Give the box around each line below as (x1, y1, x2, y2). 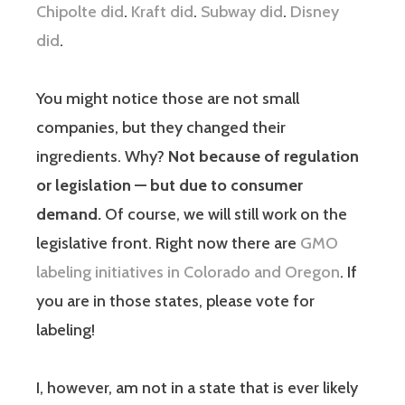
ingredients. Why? (36, 146, 168, 166)
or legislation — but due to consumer (36, 174, 303, 195)
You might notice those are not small (36, 88, 299, 108)
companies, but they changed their (36, 117, 286, 137)
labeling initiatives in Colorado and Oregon (36, 261, 340, 282)
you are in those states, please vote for (36, 290, 315, 311)
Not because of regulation (168, 146, 359, 166)
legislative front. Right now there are (36, 232, 300, 253)
